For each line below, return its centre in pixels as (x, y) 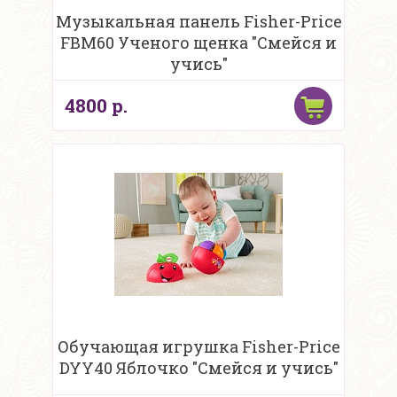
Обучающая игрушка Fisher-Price (198, 347)
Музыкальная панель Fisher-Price (198, 22)
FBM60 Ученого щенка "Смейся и (198, 43)
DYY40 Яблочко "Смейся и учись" (198, 368)
